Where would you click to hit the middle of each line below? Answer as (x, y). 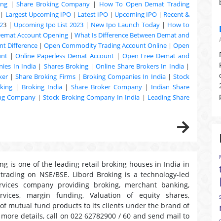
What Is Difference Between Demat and (132, 35)
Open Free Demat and (156, 56)
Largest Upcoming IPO (38, 14)
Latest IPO (92, 14)
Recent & (177, 14)
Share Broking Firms (45, 76)
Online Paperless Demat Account (65, 56)
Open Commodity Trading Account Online (105, 45)
